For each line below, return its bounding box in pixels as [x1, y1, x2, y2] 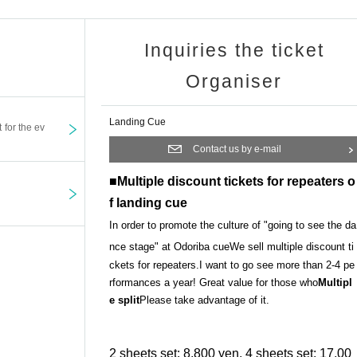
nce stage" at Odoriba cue [109, 241, 229, 253]
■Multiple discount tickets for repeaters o [109, 175, 355, 189]
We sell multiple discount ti [229, 241, 354, 253]
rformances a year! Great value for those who [109, 277, 318, 289]
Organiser [186, 71, 282, 92]
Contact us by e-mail [193, 143, 281, 155]
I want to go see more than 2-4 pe [199, 259, 355, 272]
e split [109, 294, 139, 307]
